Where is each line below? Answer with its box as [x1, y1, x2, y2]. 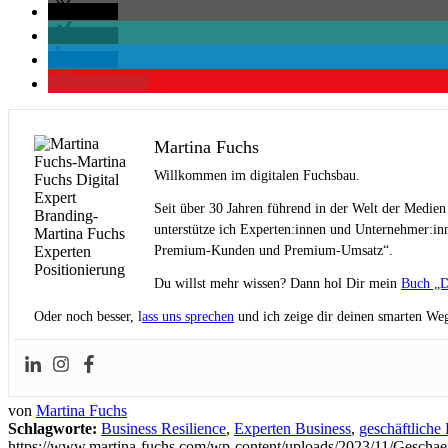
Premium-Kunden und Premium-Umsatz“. [154, 242, 393, 258]
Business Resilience [101, 419, 226, 437]
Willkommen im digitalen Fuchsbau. [154, 167, 360, 183]
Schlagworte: [8, 419, 97, 437]
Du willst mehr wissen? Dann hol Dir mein [154, 275, 401, 291]
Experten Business [234, 419, 351, 437]
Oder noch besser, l [34, 308, 142, 324]
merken [80, 74, 127, 92]
